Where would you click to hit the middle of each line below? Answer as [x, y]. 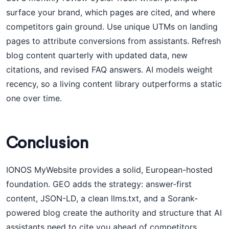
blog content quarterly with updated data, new [97, 55]
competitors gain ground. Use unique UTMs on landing [112, 27]
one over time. [34, 98]
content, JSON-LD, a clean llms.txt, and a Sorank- [102, 198]
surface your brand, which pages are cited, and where [111, 12]
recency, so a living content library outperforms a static [114, 84]
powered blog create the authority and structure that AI [114, 213]
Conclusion [47, 143]
